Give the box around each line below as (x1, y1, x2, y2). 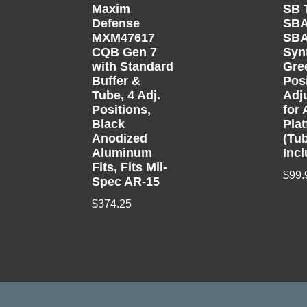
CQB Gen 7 (92, 45, 158, 60)
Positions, (92, 103, 151, 117)
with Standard (92, 60, 174, 74)
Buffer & (92, 74, 141, 88)
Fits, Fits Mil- (92, 160, 168, 175)
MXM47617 (92, 31, 156, 45)
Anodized (92, 132, 148, 146)
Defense (92, 16, 140, 31)
